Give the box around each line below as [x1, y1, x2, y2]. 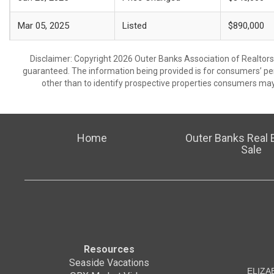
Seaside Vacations [69, 257, 149, 269]
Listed [122, 20, 147, 31]
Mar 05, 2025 [18, 20, 69, 31]
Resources [84, 243, 135, 256]
